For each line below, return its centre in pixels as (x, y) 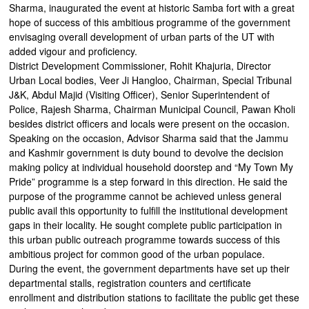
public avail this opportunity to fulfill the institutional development (149, 210)
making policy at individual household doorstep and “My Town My (151, 167)
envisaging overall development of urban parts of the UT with (142, 37)
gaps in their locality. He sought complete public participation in (146, 225)
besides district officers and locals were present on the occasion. (150, 123)
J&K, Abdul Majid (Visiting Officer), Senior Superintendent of (140, 94)
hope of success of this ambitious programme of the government (150, 22)
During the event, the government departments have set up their (150, 268)
